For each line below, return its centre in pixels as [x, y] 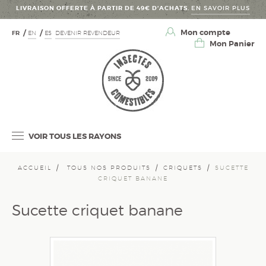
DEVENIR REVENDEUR [88, 33]
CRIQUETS [183, 167]
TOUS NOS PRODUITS [109, 167]
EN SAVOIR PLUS [221, 8]
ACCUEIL [34, 167]
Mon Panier [232, 44]
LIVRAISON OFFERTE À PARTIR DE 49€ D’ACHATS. [104, 8]
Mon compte [205, 32]
